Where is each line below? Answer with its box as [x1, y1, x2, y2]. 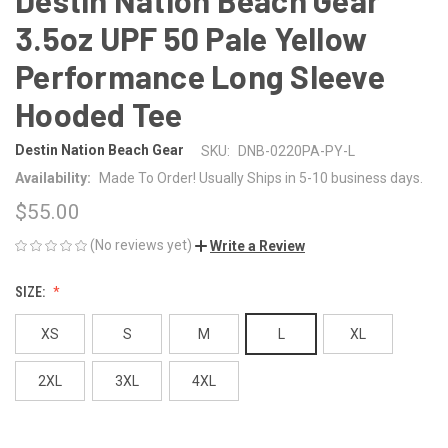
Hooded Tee [15, 94, 183, 133]
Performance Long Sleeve [15, 56, 385, 95]
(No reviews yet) [90, 236, 192, 253]
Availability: [15, 169, 91, 186]
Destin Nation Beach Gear [15, 142, 184, 159]
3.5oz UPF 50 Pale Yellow [15, 18, 367, 57]
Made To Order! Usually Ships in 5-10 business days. [98, 169, 423, 186]
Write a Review [210, 237, 305, 254]
